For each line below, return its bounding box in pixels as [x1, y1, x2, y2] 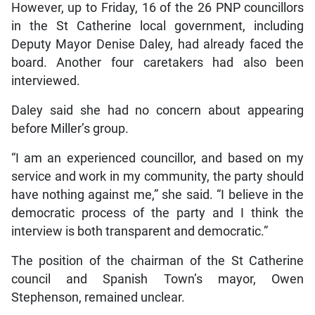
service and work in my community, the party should [11, 169, 304, 184]
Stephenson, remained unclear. [11, 290, 185, 304]
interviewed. [11, 73, 80, 88]
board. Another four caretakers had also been [11, 55, 304, 70]
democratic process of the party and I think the [11, 205, 304, 220]
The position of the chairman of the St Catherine [11, 253, 304, 268]
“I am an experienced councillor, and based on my [11, 150, 304, 165]
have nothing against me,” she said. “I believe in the [11, 187, 304, 202]
